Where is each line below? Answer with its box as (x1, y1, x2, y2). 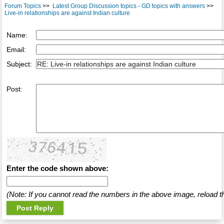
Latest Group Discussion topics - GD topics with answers (52, 2, 205, 10)
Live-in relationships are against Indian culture (4, 9, 130, 17)
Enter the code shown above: (6, 164, 108, 173)
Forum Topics (4, 2, 41, 10)
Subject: (6, 60, 32, 68)
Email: (6, 45, 26, 54)
